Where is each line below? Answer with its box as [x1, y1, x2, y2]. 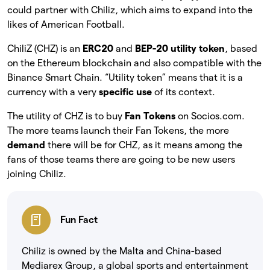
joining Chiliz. [7, 169, 66, 180]
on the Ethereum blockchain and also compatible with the [7, 58, 262, 69]
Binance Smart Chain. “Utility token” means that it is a [7, 72, 243, 83]
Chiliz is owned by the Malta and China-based [22, 246, 222, 257]
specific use [99, 87, 152, 98]
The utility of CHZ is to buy [7, 111, 122, 122]
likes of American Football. [7, 19, 125, 30]
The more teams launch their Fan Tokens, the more [7, 125, 229, 136]
